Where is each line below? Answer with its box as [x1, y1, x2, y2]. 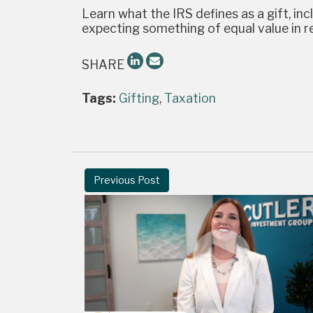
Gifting [119, 91, 159, 106]
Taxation [164, 91, 216, 106]
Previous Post [93, 174, 160, 187]
